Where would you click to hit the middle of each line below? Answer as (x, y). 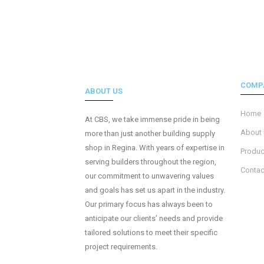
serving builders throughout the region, (150, 162)
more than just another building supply (150, 133)
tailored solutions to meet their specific (151, 232)
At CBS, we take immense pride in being (152, 119)
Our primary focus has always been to (148, 204)
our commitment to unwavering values (149, 176)
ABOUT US (103, 91)
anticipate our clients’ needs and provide (154, 218)
